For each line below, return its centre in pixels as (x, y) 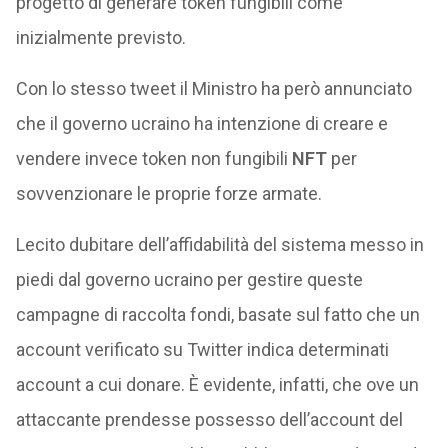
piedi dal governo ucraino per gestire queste (189, 279)
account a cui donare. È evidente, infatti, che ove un (217, 384)
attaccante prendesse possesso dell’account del (209, 419)
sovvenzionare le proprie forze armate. (168, 193)
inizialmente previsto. (100, 37)
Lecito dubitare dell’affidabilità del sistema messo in (219, 244)
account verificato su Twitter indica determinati (202, 349)
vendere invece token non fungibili (153, 158)
